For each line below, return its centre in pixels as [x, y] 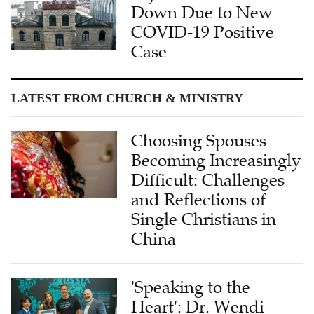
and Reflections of [199, 200]
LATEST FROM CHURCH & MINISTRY [127, 98]
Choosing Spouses [199, 141]
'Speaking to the [191, 288]
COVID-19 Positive [203, 33]
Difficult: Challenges [208, 180]
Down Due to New [202, 13]
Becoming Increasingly [216, 161]
